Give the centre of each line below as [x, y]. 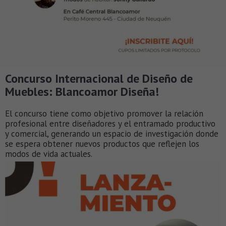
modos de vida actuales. [49, 154]
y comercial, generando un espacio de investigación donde [112, 133]
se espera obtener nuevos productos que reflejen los [102, 144]
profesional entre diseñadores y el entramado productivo [110, 123]
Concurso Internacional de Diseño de [99, 78]
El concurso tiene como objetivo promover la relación [104, 113]
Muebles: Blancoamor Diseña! [82, 91]
